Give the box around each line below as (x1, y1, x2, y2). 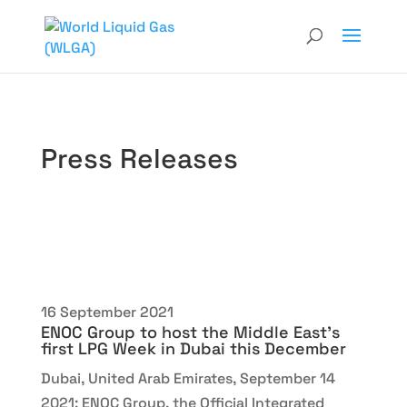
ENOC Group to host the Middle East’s (40, 322, 340, 342)
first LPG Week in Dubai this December (40, 338, 346, 359)
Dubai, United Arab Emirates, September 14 (40, 369, 335, 388)
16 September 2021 (40, 303, 174, 322)
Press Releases (40, 141, 238, 176)
